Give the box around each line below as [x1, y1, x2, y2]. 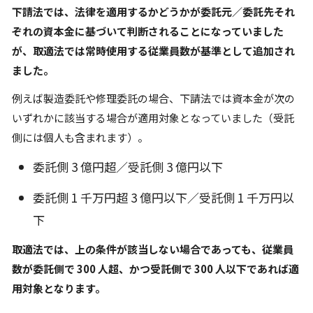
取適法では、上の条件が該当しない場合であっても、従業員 [12, 242, 293, 256]
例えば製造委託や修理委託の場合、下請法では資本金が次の [12, 91, 295, 105]
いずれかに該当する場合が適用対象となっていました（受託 [12, 110, 294, 125]
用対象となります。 [12, 281, 105, 296]
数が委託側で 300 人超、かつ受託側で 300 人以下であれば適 [12, 261, 299, 276]
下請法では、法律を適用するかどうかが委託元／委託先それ [12, 4, 295, 19]
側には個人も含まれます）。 [12, 130, 148, 145]
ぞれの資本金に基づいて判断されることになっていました [12, 24, 284, 38]
